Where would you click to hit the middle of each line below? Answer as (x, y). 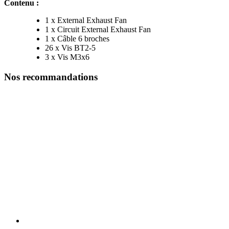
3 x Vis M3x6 (67, 57)
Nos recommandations (51, 77)
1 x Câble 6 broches (77, 39)
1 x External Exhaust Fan (86, 20)
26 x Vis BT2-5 (70, 48)
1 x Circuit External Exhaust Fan (98, 30)
